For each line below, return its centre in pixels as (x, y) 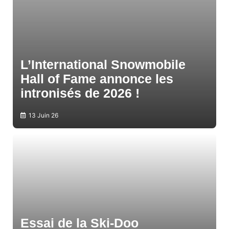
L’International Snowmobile (103, 65)
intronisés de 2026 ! (80, 93)
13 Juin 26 (43, 116)
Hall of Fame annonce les (97, 79)
